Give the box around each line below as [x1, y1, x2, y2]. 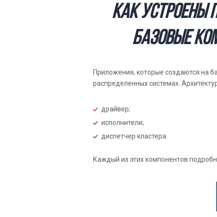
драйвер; [101, 105, 130, 113]
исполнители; [101, 118, 144, 126]
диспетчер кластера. [101, 132, 168, 140]
